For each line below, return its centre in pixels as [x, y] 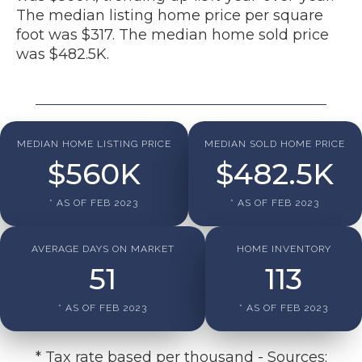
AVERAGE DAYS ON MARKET [103, 249]
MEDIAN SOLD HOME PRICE [275, 144]
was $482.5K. [63, 54]
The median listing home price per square [170, 15]
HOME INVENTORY [284, 249]
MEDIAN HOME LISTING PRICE [94, 144]
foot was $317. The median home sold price [173, 35]
